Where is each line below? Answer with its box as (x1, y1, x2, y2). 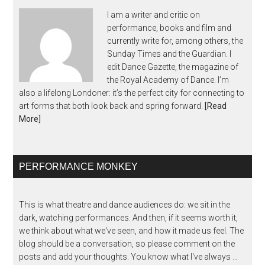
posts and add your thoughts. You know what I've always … (19, 252, 238, 262)
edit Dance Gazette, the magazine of (107, 62, 239, 72)
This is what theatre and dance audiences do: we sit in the (19, 200, 231, 210)
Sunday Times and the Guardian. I (107, 49, 232, 59)
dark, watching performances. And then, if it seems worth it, (19, 213, 238, 223)
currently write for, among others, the (107, 36, 244, 46)
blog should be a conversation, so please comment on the (19, 239, 235, 249)
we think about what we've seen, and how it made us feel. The (19, 226, 244, 236)
